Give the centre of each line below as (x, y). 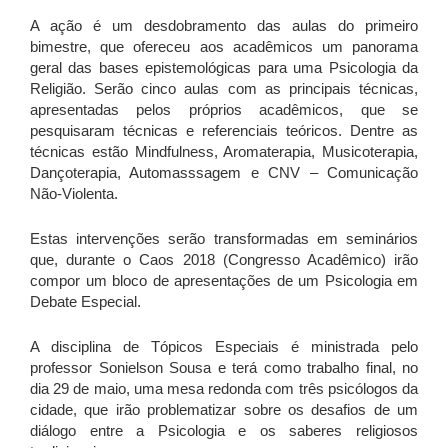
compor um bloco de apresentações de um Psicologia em (224, 281)
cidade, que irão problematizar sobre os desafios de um (224, 410)
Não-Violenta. (74, 194)
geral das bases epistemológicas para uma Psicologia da (224, 68)
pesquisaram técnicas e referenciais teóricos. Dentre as (224, 131)
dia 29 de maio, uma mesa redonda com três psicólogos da (224, 389)
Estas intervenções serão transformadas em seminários (224, 239)
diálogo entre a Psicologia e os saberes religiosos (224, 431)
